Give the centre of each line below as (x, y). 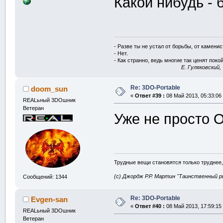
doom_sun (50, 89)
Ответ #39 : (150, 95)
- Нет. (121, 53)
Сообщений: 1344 (45, 177)
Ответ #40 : (150, 206)
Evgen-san (50, 199)
